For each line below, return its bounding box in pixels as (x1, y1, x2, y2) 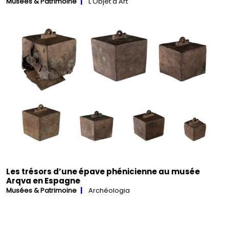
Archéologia (88, 185, 130, 195)
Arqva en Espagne (6, 175, 80, 186)
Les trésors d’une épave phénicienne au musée (6, 166, 200, 177)
